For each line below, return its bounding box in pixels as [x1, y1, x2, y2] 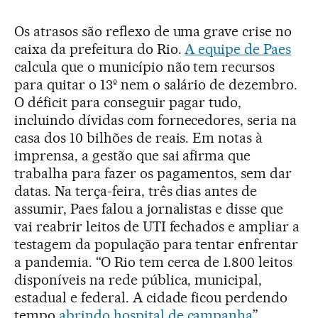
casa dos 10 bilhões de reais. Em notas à [14, 128, 263, 146]
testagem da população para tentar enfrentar [14, 235, 299, 253]
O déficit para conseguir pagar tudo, [14, 93, 242, 111]
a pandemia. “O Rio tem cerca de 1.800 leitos [14, 253, 293, 270]
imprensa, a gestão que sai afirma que [14, 146, 251, 164]
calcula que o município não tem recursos [14, 57, 275, 75]
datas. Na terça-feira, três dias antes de [14, 182, 258, 199]
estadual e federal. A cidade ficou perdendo [14, 288, 288, 306]
